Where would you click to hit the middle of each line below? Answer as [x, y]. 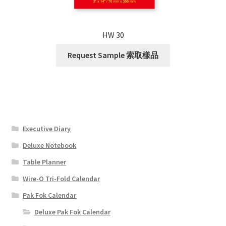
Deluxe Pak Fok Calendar [72, 212]
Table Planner [45, 162]
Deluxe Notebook [50, 145]
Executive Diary [47, 128]
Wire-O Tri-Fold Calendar [62, 178]
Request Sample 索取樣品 [113, 55]
